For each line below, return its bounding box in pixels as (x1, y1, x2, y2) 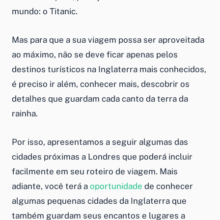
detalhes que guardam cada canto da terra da (12, 93, 188, 104)
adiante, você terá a (12, 181, 90, 191)
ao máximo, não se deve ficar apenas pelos (12, 49, 178, 59)
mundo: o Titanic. (12, 6, 78, 16)
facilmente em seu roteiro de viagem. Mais (12, 166, 178, 176)
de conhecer (142, 181, 193, 191)
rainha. (12, 108, 38, 118)
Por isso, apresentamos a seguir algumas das (12, 137, 188, 147)
